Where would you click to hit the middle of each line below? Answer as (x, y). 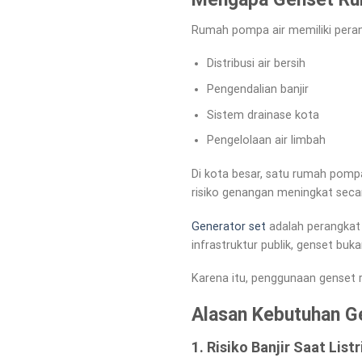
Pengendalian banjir (257, 89)
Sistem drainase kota (263, 115)
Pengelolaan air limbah (266, 141)
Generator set (229, 226)
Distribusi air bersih (256, 64)
